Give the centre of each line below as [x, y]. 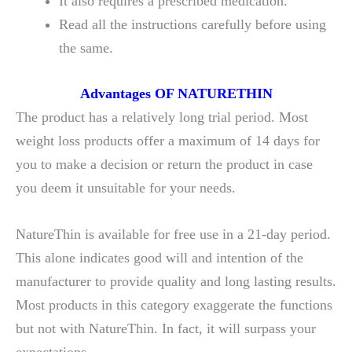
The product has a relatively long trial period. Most [162, 117]
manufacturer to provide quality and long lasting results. [176, 281]
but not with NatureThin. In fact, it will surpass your [166, 328]
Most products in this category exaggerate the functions [174, 304]
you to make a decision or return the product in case [164, 164]
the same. [86, 48]
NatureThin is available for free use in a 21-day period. [173, 234]
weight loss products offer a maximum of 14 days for [168, 140]
